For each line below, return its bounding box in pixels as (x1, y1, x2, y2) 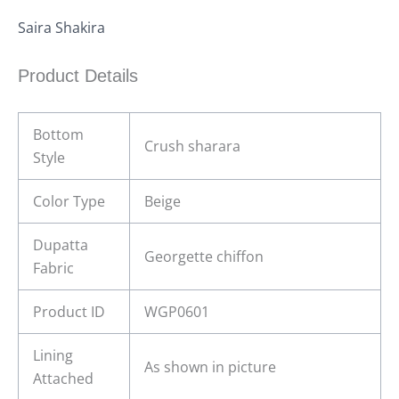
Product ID (33, 302, 105, 322)
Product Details (18, 66, 138, 86)
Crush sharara (144, 136, 240, 157)
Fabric (33, 258, 74, 279)
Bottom (33, 125, 84, 145)
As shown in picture (144, 357, 276, 378)
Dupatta (33, 235, 88, 256)
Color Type (33, 191, 105, 212)
